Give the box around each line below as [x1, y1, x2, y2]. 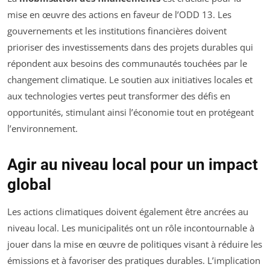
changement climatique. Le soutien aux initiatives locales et [7, 74, 253, 86]
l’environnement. [7, 122, 78, 135]
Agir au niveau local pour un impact [7, 155, 258, 174]
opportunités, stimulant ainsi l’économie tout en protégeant [7, 106, 254, 119]
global [7, 175, 51, 194]
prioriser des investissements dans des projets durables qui [7, 41, 253, 54]
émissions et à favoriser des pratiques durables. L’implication [7, 254, 260, 267]
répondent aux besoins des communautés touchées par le [7, 57, 247, 70]
